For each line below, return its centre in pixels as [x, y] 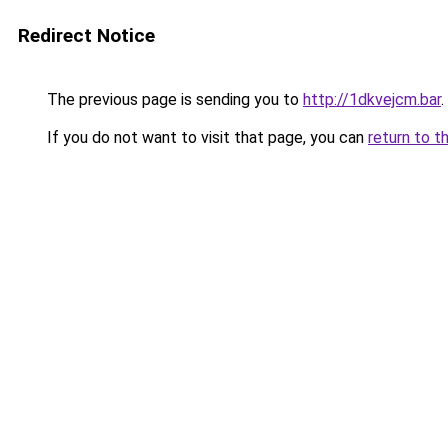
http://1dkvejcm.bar [372, 99]
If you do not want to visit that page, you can [205, 137]
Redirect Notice [86, 35]
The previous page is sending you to [173, 99]
